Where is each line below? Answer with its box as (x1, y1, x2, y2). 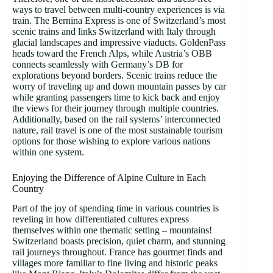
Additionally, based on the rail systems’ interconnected (12, 113, 221, 124)
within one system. (12, 146, 84, 157)
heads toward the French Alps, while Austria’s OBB (12, 48, 212, 58)
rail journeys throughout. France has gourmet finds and (12, 247, 222, 258)
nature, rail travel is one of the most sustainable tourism (12, 124, 222, 135)
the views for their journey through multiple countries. (12, 102, 219, 113)
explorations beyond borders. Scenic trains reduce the (12, 69, 217, 80)
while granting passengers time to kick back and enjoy (12, 91, 220, 102)
